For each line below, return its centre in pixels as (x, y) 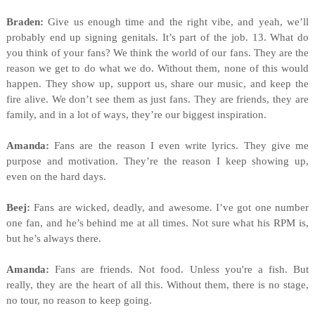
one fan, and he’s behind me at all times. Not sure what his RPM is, (157, 223)
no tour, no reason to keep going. (79, 300)
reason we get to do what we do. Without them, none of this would (157, 68)
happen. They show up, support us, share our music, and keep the (157, 84)
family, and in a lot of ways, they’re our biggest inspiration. (136, 115)
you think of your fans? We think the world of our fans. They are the (157, 53)
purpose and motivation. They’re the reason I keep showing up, (157, 161)
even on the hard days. (56, 176)
